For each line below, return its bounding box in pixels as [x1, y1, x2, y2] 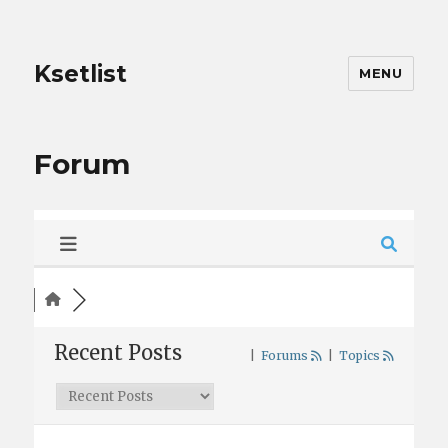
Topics [338, 348, 380, 363]
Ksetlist [34, 59, 128, 88]
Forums [260, 348, 308, 363]
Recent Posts [54, 340, 183, 365]
